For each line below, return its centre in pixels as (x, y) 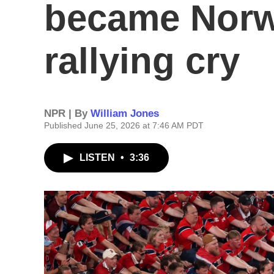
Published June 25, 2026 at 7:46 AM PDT (124, 125)
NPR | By (67, 113)
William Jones (125, 113)
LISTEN (98, 157)
